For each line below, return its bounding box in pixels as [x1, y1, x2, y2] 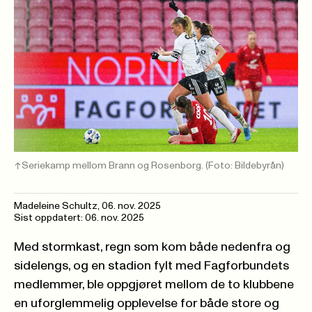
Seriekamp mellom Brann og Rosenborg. [22, 160, 205, 171]
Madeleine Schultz [14, 201, 97, 211]
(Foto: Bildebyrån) [205, 160, 284, 171]
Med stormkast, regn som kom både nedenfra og [14, 240, 290, 253]
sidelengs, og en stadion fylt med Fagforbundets [14, 259, 289, 272]
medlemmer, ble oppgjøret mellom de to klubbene [14, 278, 294, 291]
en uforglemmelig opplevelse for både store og [14, 297, 279, 310]
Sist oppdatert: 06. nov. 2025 [14, 212, 144, 223]
